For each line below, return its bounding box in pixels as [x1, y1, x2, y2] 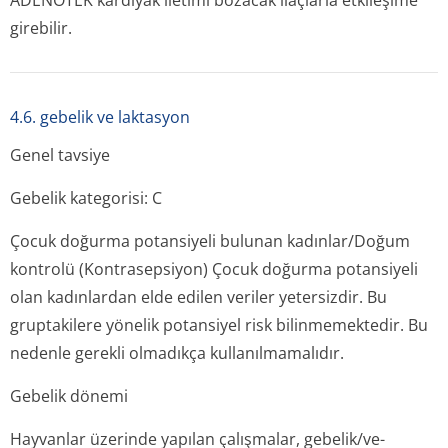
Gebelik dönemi [10, 385, 128, 407]
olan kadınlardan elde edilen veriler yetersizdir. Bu [10, 286, 387, 308]
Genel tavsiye [10, 144, 110, 166]
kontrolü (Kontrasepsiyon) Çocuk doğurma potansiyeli [10, 258, 418, 280]
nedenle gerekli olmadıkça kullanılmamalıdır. [10, 342, 344, 364]
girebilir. [10, 17, 72, 39]
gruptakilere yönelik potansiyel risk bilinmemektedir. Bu [10, 314, 428, 336]
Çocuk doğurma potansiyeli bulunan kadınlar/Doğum [10, 230, 410, 252]
